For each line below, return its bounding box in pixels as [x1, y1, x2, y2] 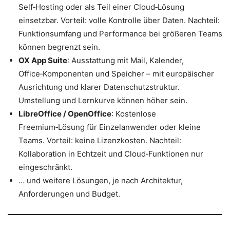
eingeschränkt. [18, 162, 72, 172]
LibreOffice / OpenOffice [18, 109, 111, 119]
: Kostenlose [111, 109, 156, 119]
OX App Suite [18, 55, 67, 66]
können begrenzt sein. [18, 42, 100, 52]
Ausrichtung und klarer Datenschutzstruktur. [18, 82, 180, 92]
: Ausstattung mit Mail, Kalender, [67, 55, 184, 66]
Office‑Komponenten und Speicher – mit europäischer [18, 69, 214, 79]
